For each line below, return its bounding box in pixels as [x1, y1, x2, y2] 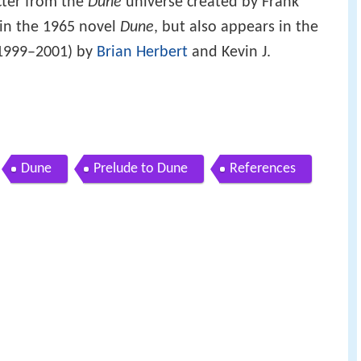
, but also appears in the [154, 19, 318, 35]
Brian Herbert [97, 44, 188, 60]
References [230, 161, 296, 177]
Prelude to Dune [93, 161, 188, 177]
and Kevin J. [188, 44, 271, 60]
